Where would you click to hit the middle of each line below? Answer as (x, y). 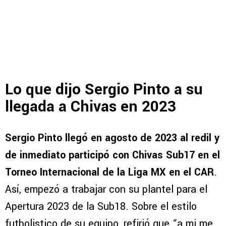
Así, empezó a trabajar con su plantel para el (106, 189)
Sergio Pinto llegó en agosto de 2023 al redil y (112, 138)
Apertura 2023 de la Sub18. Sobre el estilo (101, 206)
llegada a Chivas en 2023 (91, 107)
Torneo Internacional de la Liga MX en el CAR (109, 172)
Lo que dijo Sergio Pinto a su (104, 90)
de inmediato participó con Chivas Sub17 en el (112, 155)
